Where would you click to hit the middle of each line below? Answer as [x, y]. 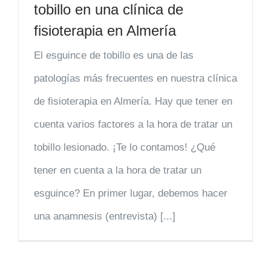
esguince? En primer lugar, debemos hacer [131, 193]
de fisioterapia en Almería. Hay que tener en [133, 101]
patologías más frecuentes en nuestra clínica [135, 78]
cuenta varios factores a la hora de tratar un [133, 124]
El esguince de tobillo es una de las [114, 55]
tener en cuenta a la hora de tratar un [118, 170]
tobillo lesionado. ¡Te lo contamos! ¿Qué [125, 147]
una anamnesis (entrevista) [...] [105, 216]
